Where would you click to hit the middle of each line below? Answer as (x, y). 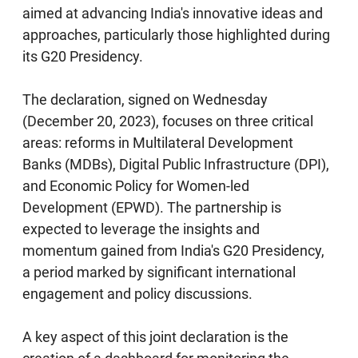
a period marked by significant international (159, 272)
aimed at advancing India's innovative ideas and (173, 13)
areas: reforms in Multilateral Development (158, 142)
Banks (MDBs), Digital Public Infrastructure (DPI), (176, 164)
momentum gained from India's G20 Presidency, (174, 250)
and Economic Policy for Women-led (136, 185)
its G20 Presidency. (83, 56)
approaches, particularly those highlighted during (177, 34)
